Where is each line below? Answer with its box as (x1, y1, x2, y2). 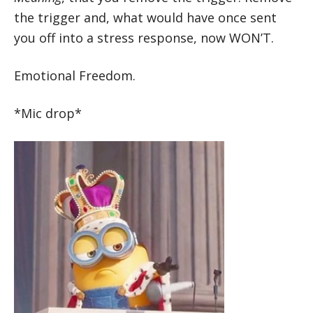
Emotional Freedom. (14, 66, 136, 84)
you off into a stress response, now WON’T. (14, 29, 274, 46)
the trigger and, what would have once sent (14, 8, 277, 26)
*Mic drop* (14, 104, 82, 122)
